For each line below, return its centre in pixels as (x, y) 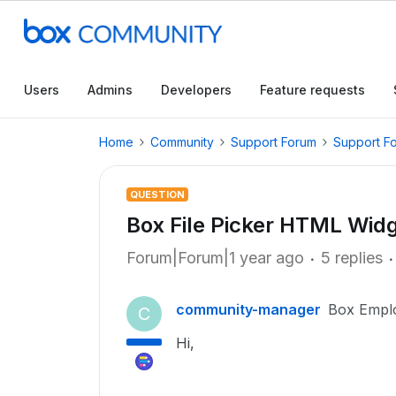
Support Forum (274, 142)
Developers (196, 90)
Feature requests (312, 90)
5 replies (352, 258)
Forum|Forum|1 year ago (215, 258)
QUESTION (157, 194)
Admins (110, 90)
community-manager (248, 309)
